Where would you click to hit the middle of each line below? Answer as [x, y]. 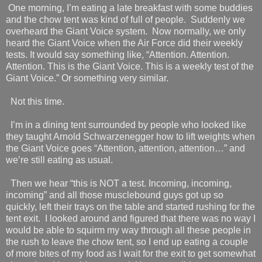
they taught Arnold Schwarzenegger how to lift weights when [130, 136]
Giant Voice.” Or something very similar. [87, 78]
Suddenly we [218, 19]
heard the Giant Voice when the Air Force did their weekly [124, 43]
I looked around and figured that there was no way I [150, 218]
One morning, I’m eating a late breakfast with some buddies [130, 8]
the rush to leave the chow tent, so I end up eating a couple [127, 242]
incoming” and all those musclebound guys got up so [115, 195]
